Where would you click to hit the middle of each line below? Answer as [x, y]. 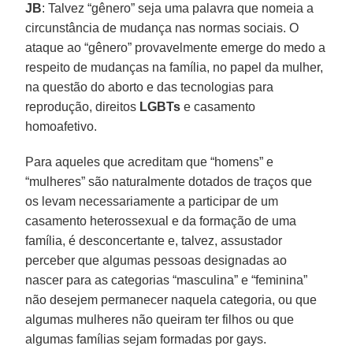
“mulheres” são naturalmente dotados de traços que [169, 182]
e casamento [218, 107]
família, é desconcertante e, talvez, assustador [154, 241]
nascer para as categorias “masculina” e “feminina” [167, 281]
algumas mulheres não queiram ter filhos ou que [160, 320]
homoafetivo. [61, 127]
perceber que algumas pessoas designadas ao [156, 261]
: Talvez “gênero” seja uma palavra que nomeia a [178, 9]
